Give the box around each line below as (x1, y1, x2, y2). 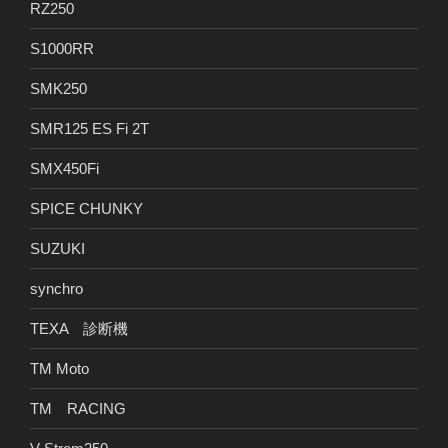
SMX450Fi (30, 159, 99, 177)
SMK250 (30, 79, 87, 97)
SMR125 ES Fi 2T (30, 119, 149, 137)
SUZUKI (30, 239, 85, 257)
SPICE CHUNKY (30, 199, 143, 217)
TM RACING (30, 399, 126, 417)
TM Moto (30, 359, 89, 377)
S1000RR (30, 39, 94, 57)
